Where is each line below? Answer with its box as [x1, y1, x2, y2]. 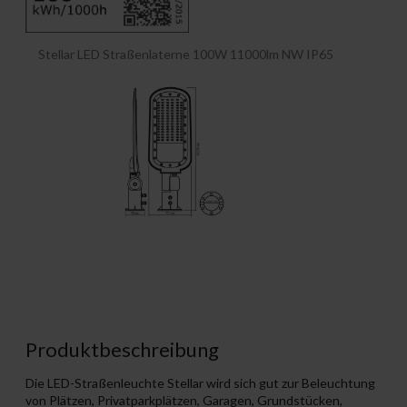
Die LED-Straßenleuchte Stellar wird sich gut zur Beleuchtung [25, 375, 375, 392]
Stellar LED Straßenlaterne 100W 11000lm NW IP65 [38, 46, 333, 63]
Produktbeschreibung [25, 337, 219, 362]
